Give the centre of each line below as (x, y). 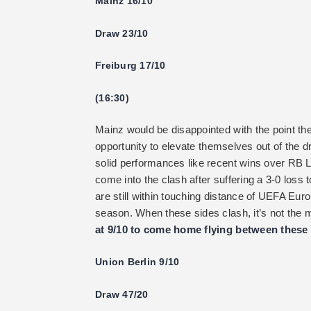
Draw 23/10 (122, 33)
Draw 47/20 (122, 294)
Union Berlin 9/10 (137, 262)
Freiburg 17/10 (131, 66)
